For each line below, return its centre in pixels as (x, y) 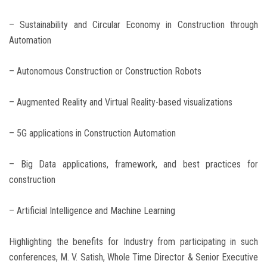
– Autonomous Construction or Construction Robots (105, 72)
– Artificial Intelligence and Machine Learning (92, 211)
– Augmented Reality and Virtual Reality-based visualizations (121, 103)
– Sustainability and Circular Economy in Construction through (133, 25)
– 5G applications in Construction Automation (92, 133)
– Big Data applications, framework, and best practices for (133, 164)
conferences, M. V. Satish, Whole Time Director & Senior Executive (133, 257)
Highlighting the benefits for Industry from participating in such (133, 242)
